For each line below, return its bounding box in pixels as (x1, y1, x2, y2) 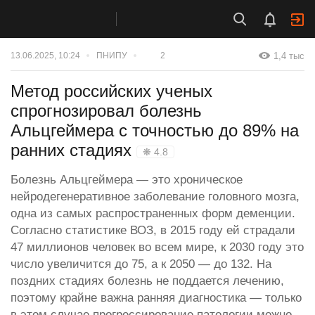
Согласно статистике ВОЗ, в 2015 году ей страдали (11, 223, 295, 237)
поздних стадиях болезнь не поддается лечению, (11, 274, 284, 288)
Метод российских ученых (11, 81, 212, 101)
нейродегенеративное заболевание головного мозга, (11, 189, 300, 203)
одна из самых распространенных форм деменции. (11, 206, 295, 220)
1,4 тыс (274, 50, 304, 61)
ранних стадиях (11, 140, 136, 160)
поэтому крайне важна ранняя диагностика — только (11, 290, 302, 304)
